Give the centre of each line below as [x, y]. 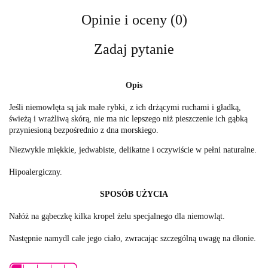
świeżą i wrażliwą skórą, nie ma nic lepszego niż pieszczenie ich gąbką [128, 118]
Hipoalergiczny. [36, 172]
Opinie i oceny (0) [134, 19]
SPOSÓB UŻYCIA [134, 194]
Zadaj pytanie [134, 49]
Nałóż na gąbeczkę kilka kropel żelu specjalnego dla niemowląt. [117, 216]
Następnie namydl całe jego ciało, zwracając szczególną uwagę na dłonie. [133, 238]
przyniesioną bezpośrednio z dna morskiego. [84, 130]
